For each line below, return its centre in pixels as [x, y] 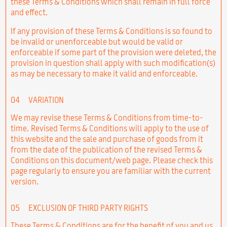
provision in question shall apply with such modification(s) [113, 63]
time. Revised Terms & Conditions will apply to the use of [109, 128]
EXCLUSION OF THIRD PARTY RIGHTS [87, 207]
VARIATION [45, 100]
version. [24, 181]
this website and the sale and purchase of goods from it [107, 139]
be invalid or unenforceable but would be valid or [97, 41]
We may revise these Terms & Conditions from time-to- [107, 117]
